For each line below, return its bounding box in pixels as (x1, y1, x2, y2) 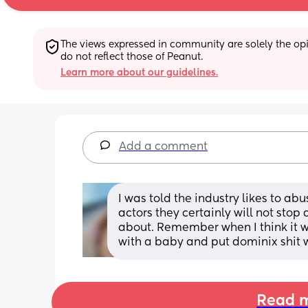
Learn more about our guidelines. (60, 67, 218, 78)
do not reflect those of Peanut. (60, 52, 203, 62)
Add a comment (119, 141, 208, 153)
